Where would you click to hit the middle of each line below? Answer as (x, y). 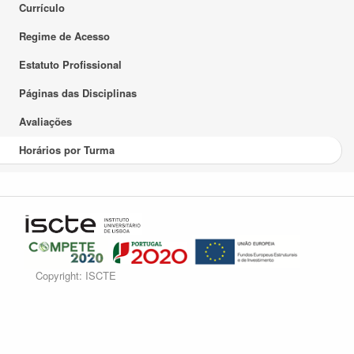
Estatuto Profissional (70, 64)
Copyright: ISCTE (76, 275)
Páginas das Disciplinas (78, 93)
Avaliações (45, 121)
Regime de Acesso (64, 36)
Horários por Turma (67, 150)
